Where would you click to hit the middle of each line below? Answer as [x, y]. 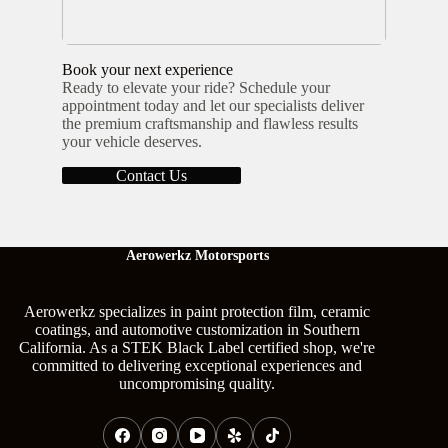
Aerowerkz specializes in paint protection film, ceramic [197, 311]
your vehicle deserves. [132, 141]
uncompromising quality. [197, 383]
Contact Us [152, 175]
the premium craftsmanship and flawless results [210, 123]
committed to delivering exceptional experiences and [197, 365]
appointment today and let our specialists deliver [213, 105]
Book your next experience [148, 69]
